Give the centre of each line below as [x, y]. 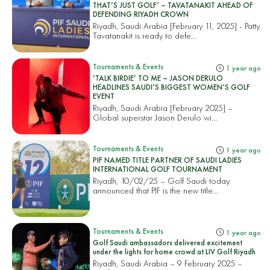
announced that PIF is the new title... [156, 190]
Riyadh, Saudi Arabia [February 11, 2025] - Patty [177, 25]
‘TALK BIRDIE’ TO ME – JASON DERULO [158, 78]
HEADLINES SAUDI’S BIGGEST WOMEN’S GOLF [172, 87]
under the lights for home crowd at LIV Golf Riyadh [174, 251]
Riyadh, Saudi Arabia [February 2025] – [163, 107]
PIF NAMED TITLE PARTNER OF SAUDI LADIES [168, 160]
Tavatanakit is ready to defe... [145, 35]
